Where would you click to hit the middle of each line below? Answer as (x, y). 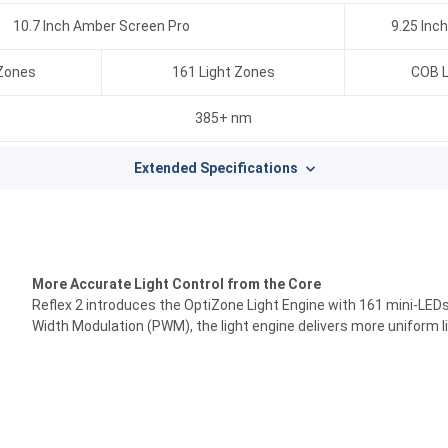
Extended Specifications (215, 168)
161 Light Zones (223, 72)
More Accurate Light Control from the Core (176, 284)
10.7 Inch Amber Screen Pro (101, 26)
